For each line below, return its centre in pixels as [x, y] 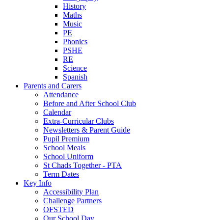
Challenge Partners [72, 201]
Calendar [57, 112]
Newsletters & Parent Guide [87, 130]
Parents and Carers [53, 86]
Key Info [38, 183]
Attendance [61, 95]
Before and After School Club [90, 103]
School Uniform [68, 156]
